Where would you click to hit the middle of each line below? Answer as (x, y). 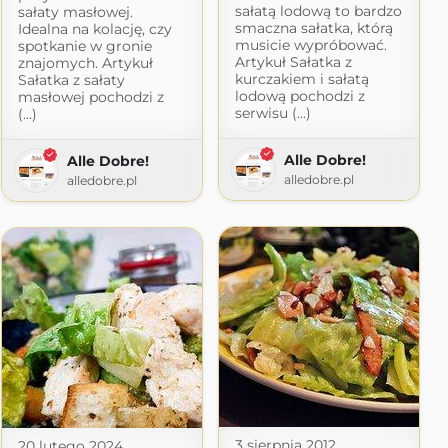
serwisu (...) (272, 112)
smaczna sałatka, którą (313, 27)
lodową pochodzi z (299, 95)
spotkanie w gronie (84, 45)
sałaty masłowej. (75, 11)
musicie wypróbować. (310, 44)
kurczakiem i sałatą (301, 78)
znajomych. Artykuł (85, 62)
